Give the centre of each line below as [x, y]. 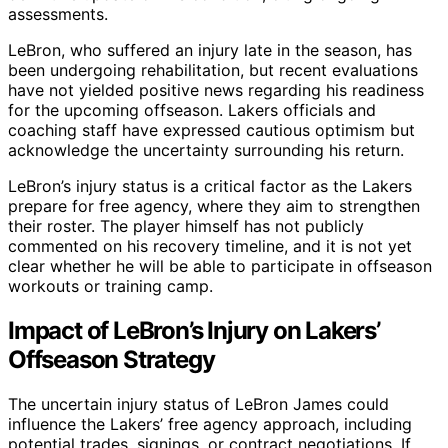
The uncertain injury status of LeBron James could [198, 403]
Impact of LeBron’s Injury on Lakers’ [194, 330]
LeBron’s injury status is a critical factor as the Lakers [210, 185]
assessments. [58, 13]
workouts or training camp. [110, 285]
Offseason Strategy [111, 359]
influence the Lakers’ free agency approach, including [210, 423]
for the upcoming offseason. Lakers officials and [192, 109]
